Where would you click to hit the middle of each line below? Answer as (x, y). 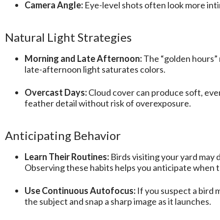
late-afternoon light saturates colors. (95, 69)
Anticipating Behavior (63, 136)
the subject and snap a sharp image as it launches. (118, 202)
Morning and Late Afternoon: (83, 59)
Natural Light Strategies (68, 37)
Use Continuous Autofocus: (80, 191)
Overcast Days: (56, 93)
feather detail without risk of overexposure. (108, 103)
